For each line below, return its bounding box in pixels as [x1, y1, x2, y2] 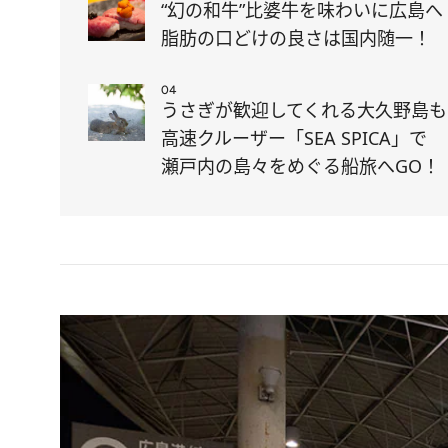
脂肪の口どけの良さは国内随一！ [161, 26, 431, 50]
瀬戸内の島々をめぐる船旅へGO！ [161, 154, 440, 178]
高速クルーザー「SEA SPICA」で [161, 126, 427, 150]
